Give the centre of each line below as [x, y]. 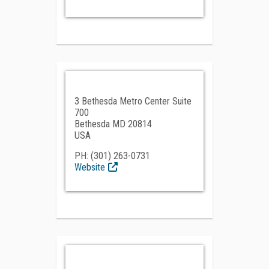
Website [90, 167]
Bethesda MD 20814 [113, 124]
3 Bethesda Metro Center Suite [133, 101]
